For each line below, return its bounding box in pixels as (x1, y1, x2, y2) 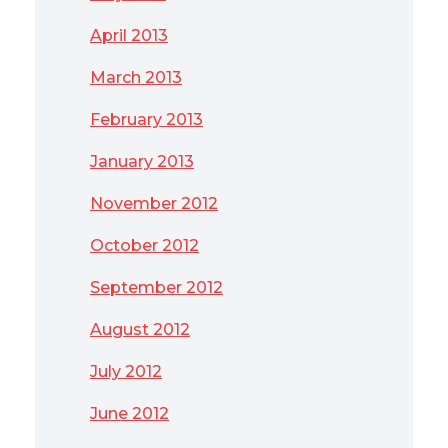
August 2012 (90, 320, 190, 339)
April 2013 (90, 26, 168, 45)
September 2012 (90, 278, 223, 297)
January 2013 (90, 152, 194, 171)
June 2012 (90, 404, 169, 423)
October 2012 (90, 236, 199, 255)
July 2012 (90, 362, 162, 381)
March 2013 (90, 68, 182, 87)
